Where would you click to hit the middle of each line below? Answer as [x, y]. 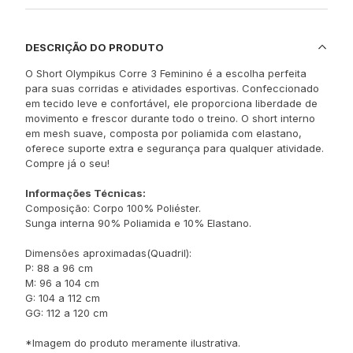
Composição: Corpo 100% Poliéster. [113, 208]
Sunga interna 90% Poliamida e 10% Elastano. [138, 223]
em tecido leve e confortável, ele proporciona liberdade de [171, 103]
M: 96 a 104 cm [62, 283]
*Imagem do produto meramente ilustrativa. [133, 343]
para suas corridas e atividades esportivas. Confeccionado [172, 88]
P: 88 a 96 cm [59, 268]
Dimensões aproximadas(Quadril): [108, 253]
